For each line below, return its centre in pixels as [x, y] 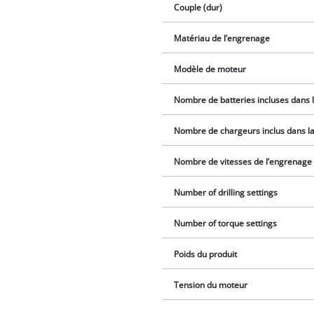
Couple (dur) [198, 7]
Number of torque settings [226, 223]
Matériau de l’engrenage [222, 38]
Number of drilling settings [226, 192]
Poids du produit [206, 254]
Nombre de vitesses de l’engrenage [243, 161]
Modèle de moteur [210, 69]
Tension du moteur [211, 285]
